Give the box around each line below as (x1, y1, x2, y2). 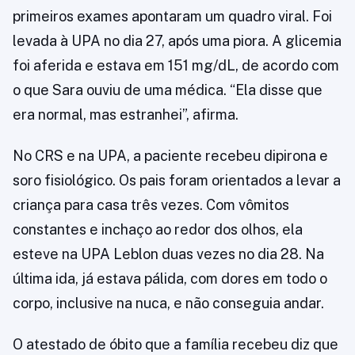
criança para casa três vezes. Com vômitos (13, 197, 289, 213)
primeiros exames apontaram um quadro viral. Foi (13, 8, 332, 25)
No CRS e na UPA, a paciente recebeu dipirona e (13, 147, 328, 164)
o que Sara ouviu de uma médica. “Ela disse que (13, 82, 323, 98)
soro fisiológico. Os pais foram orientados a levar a (13, 172, 341, 189)
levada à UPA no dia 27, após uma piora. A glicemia (13, 32, 342, 49)
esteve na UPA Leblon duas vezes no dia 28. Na (13, 246, 324, 262)
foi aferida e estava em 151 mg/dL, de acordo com (13, 57, 339, 74)
